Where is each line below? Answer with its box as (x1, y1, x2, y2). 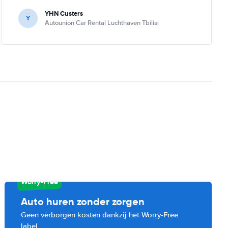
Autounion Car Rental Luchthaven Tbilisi (44, 18, 159, 27)
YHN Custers (44, 8, 83, 18)
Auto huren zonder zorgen (21, 194, 145, 208)
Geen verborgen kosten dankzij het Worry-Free (21, 210, 179, 219)
